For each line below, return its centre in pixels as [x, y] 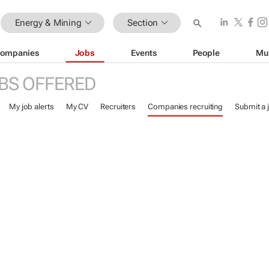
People [206, 53]
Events [144, 53]
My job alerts [31, 107]
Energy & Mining [48, 23]
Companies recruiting [186, 107]
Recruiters [118, 107]
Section [143, 23]
